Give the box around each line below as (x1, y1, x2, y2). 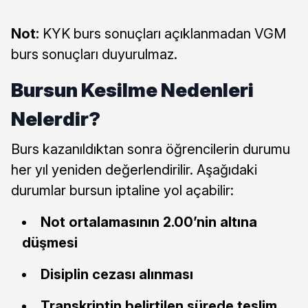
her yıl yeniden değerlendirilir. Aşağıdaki (11, 161, 257, 178)
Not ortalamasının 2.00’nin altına (41, 213, 257, 230)
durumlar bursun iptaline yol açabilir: (11, 181, 234, 199)
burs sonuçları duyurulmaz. (11, 45, 177, 63)
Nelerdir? (11, 107, 100, 131)
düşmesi (22, 234, 78, 251)
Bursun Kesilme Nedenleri (11, 78, 254, 102)
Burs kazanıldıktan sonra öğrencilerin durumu (11, 140, 290, 157)
